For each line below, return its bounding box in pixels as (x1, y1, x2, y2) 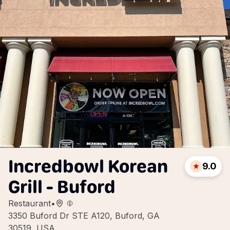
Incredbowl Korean (8, 155, 168, 177)
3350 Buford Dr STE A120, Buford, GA (8, 210, 160, 221)
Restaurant (8, 198, 51, 208)
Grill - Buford (8, 176, 116, 198)
